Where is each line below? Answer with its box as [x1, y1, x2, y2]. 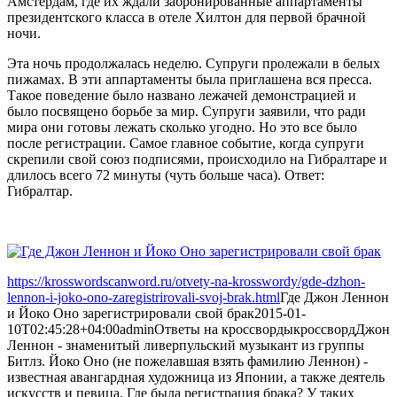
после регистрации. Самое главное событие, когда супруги [7, 135, 364, 151]
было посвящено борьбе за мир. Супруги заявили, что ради [7, 103, 366, 119]
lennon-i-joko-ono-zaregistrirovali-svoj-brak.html [7, 289, 280, 305]
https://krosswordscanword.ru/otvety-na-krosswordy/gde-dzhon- [7, 273, 365, 289]
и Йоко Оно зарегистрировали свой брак [7, 305, 254, 321]
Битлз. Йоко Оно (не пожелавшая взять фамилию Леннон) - [7, 353, 368, 369]
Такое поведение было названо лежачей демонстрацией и [7, 87, 356, 103]
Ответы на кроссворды [154, 321, 293, 337]
